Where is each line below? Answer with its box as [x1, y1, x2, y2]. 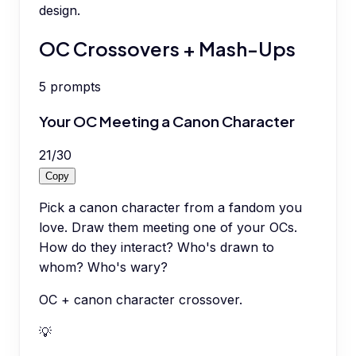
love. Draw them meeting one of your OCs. [39, 219, 297, 236]
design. [39, 2, 80, 18]
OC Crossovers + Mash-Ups [39, 36, 296, 60]
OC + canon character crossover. [39, 292, 242, 308]
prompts [50, 78, 101, 95]
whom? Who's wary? [39, 259, 168, 276]
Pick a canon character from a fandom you [39, 199, 302, 216]
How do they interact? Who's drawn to [39, 239, 274, 256]
